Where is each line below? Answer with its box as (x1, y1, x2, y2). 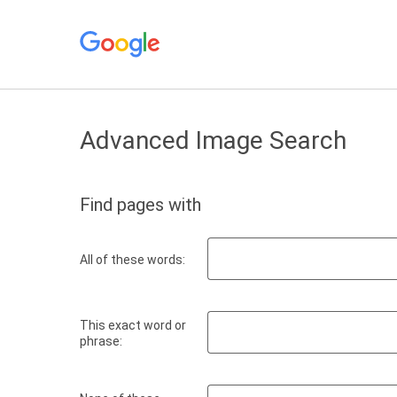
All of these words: (80, 252, 185, 267)
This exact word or (80, 317, 186, 332)
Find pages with (80, 194, 201, 215)
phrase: (80, 333, 122, 348)
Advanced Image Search (80, 126, 346, 155)
